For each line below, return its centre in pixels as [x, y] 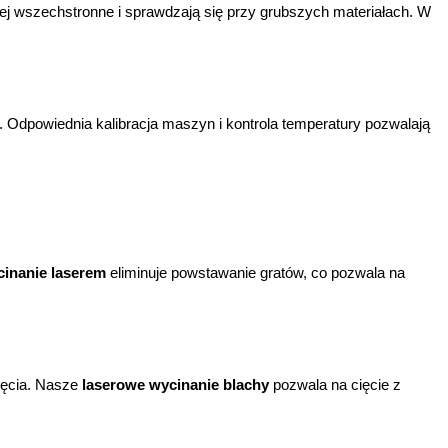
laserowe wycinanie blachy [175, 385]
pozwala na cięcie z [335, 385]
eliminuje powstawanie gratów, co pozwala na [255, 272]
